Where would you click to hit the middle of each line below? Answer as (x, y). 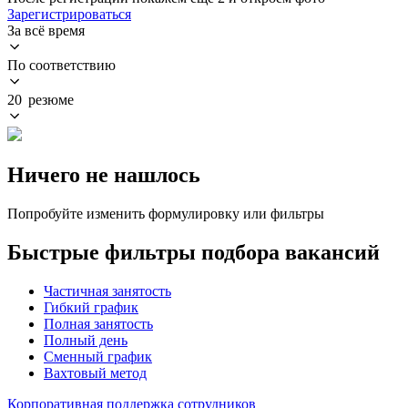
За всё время (46, 30)
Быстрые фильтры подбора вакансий (194, 252)
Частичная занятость (107, 291)
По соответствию (61, 65)
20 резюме (41, 99)
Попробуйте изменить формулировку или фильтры (166, 213)
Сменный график (98, 356)
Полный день (86, 340)
